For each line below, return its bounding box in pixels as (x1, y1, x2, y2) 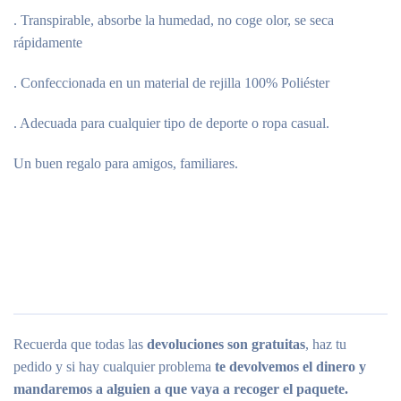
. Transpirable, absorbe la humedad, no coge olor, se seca (13, 13, 334, 28)
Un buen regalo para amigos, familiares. (13, 156, 238, 171)
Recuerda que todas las (13, 337, 147, 352)
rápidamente (13, 35, 82, 50)
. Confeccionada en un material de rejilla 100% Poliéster (13, 75, 329, 90)
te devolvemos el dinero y (215, 359, 366, 374)
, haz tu (305, 337, 346, 352)
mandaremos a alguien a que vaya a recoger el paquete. (13, 381, 348, 397)
